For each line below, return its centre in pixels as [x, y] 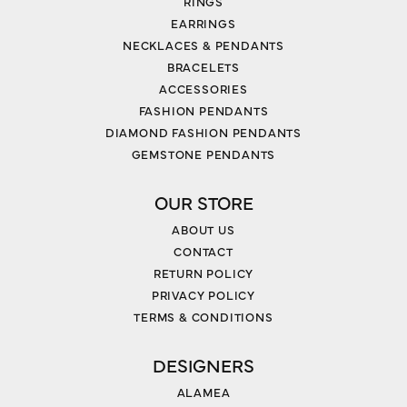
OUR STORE [203, 202]
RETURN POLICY [203, 272]
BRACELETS [203, 66]
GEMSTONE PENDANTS [203, 153]
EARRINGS [203, 22]
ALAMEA [203, 391]
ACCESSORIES [203, 88]
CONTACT [203, 250]
